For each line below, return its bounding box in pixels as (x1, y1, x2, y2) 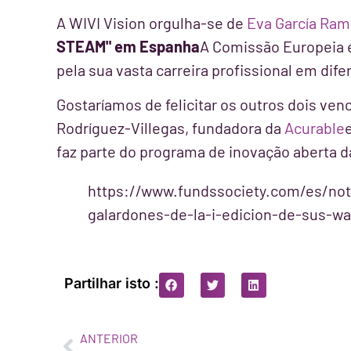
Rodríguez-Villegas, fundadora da (56, 118, 284, 138)
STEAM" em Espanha (56, 36, 200, 56)
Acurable (284, 118, 345, 138)
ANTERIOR (80, 330, 138, 346)
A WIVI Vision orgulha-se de (56, 13, 247, 32)
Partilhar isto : (64, 275, 159, 292)
